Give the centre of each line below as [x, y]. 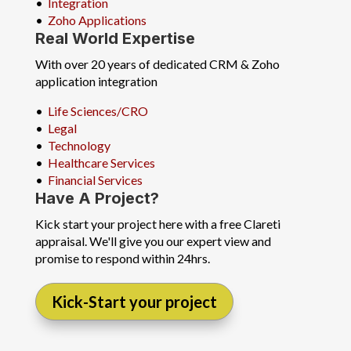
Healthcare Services [101, 163]
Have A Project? [97, 199]
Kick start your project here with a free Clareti [157, 224]
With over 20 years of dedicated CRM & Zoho [157, 64]
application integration [96, 81]
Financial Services [95, 180]
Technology [79, 146]
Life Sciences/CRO [98, 111]
